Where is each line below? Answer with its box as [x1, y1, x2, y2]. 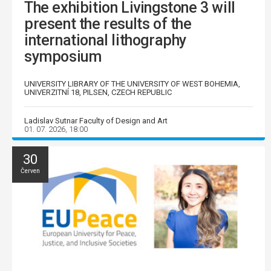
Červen [21, 167, 40, 174]
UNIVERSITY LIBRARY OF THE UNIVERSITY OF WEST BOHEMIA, [24, 79, 240, 88]
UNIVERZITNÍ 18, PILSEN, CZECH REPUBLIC [24, 87, 172, 97]
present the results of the [24, 15, 192, 33]
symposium [24, 47, 102, 65]
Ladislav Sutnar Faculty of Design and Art [24, 116, 168, 125]
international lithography [24, 31, 187, 49]
